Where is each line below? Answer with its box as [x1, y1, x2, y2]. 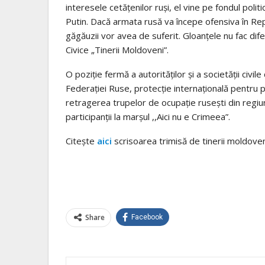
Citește [66, 134, 97, 147]
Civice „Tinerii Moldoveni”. [66, 43, 169, 56]
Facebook [131, 212, 163, 221]
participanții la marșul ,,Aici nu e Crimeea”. [66, 110, 230, 122]
